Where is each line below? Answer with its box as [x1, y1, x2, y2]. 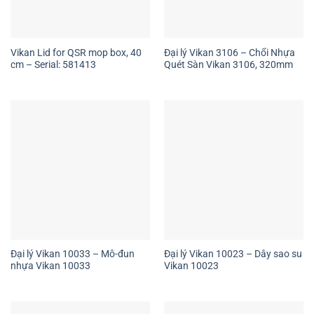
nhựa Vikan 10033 [10, 260, 90, 272]
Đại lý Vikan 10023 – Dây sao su [163, 248, 302, 260]
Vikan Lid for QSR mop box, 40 [10, 46, 142, 58]
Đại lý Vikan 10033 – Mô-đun [10, 248, 135, 260]
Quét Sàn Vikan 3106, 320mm [163, 58, 293, 70]
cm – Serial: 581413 [10, 58, 96, 70]
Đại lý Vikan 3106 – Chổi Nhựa [163, 46, 295, 58]
